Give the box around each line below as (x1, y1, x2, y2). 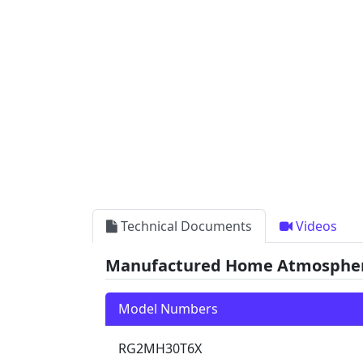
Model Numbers (118, 299, 218, 318)
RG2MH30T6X (118, 339, 202, 357)
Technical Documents (121, 216, 252, 235)
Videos (293, 216, 337, 235)
